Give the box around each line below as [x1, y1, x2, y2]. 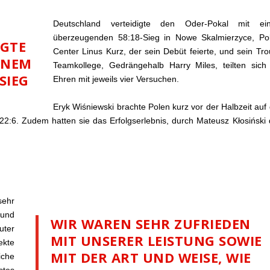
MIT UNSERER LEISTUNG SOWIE [50, 231, 262, 250]
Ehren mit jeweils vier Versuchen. [52, 74, 179, 84]
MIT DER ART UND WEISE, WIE [50, 248, 251, 267]
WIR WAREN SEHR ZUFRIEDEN [50, 215, 251, 233]
